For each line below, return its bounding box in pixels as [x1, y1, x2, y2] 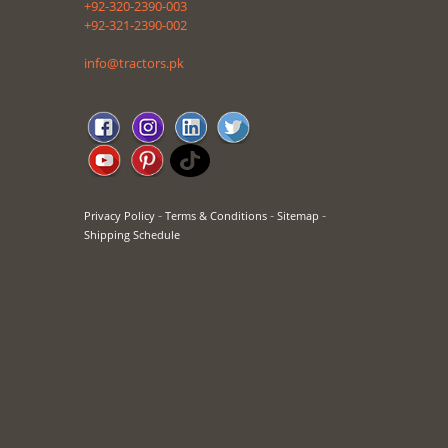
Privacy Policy [83, 207, 155, 223]
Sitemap [276, 207, 319, 223]
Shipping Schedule [83, 226, 180, 242]
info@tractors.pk [83, 54, 184, 73]
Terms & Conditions [164, 207, 267, 223]
